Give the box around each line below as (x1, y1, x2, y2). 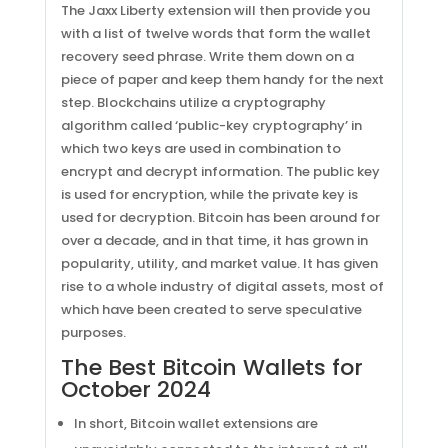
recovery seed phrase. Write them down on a (60, 47, 354, 66)
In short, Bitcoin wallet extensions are (73, 414, 318, 433)
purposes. (60, 323, 126, 342)
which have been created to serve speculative (60, 300, 362, 319)
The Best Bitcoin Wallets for (60, 352, 363, 383)
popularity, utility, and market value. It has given (60, 254, 378, 273)
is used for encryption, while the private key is (60, 185, 358, 204)
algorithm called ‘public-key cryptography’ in (60, 116, 362, 135)
